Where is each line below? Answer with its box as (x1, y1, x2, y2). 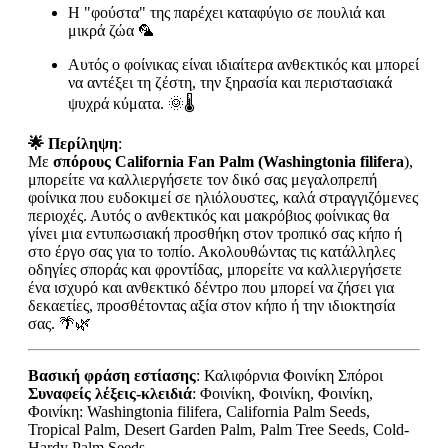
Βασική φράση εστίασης (28, 366, 196, 384)
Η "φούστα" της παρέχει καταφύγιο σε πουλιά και (68, 3, 385, 21)
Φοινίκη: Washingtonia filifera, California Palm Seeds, (28, 402, 370, 420)
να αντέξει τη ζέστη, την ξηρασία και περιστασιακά (68, 73, 392, 91)
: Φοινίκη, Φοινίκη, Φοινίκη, (192, 384, 373, 402)
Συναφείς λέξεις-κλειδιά (28, 384, 192, 402)
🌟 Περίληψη (28, 134, 118, 152)
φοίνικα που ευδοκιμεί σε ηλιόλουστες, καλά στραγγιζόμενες (28, 188, 418, 206)
